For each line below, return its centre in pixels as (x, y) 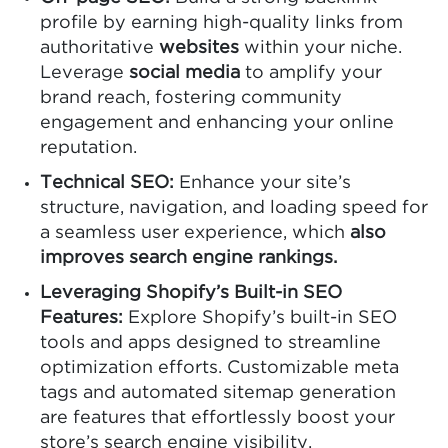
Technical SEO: (107, 182)
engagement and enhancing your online (217, 122)
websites (199, 47)
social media (184, 72)
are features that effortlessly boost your (217, 417)
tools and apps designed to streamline (210, 342)
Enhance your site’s (262, 182)
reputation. (88, 147)
